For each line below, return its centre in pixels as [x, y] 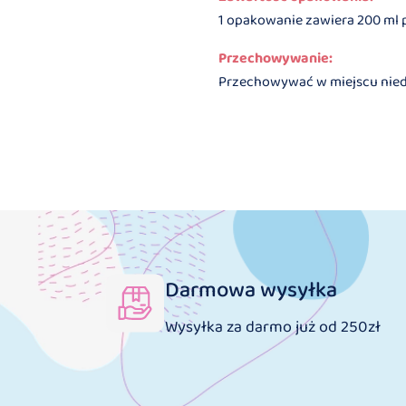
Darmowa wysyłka [251, 290]
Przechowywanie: [276, 58]
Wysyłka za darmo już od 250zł [273, 327]
